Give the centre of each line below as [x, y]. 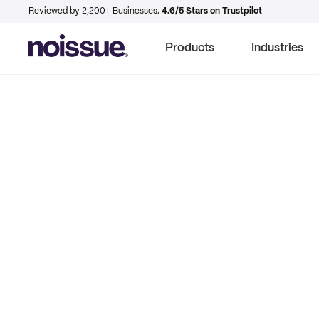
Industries [277, 48]
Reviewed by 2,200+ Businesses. [95, 11]
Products [190, 48]
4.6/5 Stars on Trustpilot [212, 11]
